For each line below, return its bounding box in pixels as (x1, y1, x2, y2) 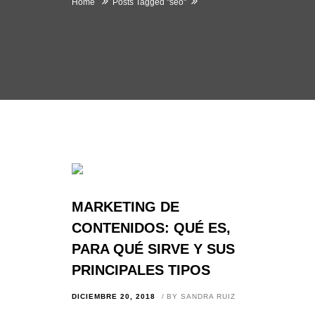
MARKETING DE (72, 199, 179, 214)
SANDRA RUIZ (181, 292, 236, 300)
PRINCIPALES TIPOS (72, 262, 210, 278)
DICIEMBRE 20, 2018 (72, 292, 155, 300)
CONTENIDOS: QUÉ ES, (72, 220, 231, 236)
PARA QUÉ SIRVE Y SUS (72, 241, 235, 257)
